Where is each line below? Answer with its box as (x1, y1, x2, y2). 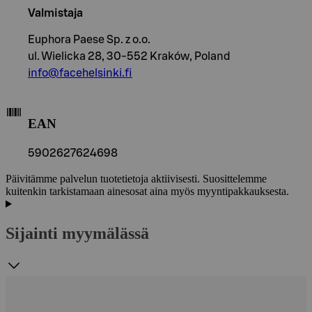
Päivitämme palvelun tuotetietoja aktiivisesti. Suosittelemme (6, 173, 267, 185)
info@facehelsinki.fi (28, 67, 132, 79)
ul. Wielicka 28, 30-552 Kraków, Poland (28, 50, 231, 62)
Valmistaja (28, 7, 83, 19)
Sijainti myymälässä (6, 224, 149, 243)
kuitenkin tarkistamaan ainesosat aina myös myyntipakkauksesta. (6, 185, 289, 198)
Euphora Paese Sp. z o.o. (28, 33, 153, 45)
